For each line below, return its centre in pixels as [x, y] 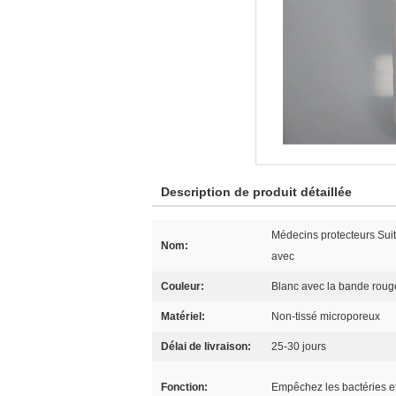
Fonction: [184, 387]
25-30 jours [299, 346]
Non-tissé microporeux [326, 316]
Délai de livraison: [206, 346]
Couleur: [183, 286]
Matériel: [183, 316]
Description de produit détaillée [256, 192]
